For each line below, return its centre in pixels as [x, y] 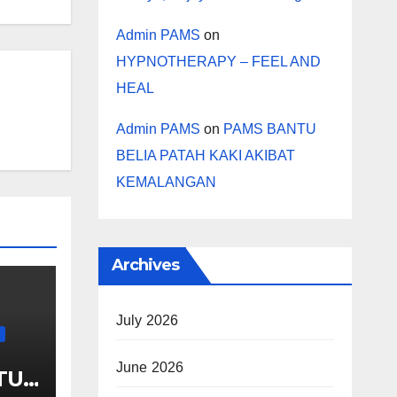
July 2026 [147, 321]
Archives [145, 265]
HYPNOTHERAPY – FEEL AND [218, 62]
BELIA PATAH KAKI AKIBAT [205, 156]
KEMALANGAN [166, 183]
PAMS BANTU [269, 129]
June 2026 [150, 368]
